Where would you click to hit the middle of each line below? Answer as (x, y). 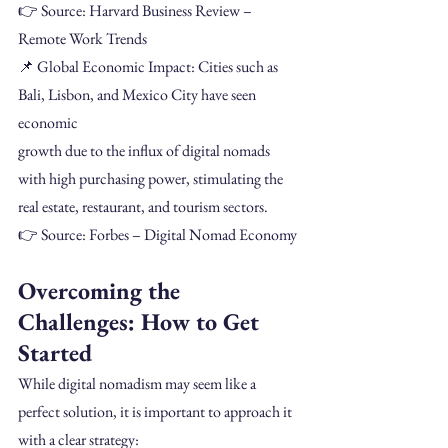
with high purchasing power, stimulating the (152, 178)
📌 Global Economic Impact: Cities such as (149, 66)
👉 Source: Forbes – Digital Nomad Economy (157, 234)
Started (55, 352)
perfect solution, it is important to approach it (156, 411)
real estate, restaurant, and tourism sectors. (143, 206)
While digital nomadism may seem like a (138, 383)
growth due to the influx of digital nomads (145, 150)
